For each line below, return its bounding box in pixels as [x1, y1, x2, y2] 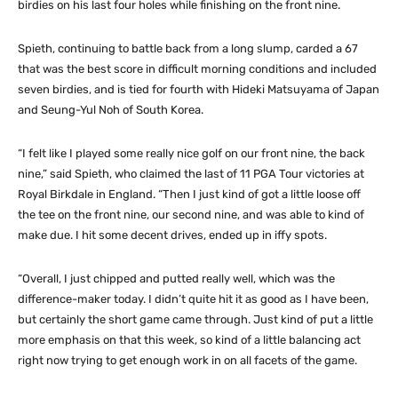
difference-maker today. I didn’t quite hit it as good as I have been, [18, 291, 369, 306]
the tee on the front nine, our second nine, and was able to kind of [18, 207, 364, 221]
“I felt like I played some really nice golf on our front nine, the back [18, 146, 365, 160]
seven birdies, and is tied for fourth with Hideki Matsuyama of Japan [18, 82, 379, 96]
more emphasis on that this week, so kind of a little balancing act [18, 332, 361, 346]
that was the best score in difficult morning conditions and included [18, 61, 377, 76]
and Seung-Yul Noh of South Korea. [18, 102, 203, 116]
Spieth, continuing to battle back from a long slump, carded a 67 [18, 41, 358, 55]
